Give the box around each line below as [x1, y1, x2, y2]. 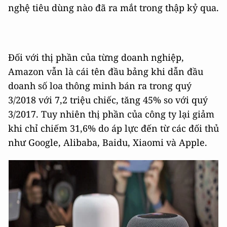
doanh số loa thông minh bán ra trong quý [8, 80, 192, 92]
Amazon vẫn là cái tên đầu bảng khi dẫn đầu [8, 65, 203, 78]
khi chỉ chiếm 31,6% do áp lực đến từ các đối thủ [8, 122, 219, 135]
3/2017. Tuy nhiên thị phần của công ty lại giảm [8, 108, 214, 121]
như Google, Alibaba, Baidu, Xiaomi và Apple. [8, 136, 207, 149]
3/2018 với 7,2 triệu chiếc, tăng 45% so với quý [8, 94, 208, 106]
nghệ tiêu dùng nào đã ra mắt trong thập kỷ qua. [8, 2, 219, 14]
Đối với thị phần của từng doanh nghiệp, [8, 51, 184, 64]
